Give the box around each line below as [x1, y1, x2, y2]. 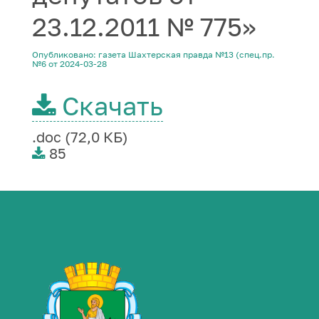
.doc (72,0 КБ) [32, 128, 128, 145]
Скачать [56, 90, 163, 121]
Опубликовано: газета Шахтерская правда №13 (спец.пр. [32, 49, 275, 60]
